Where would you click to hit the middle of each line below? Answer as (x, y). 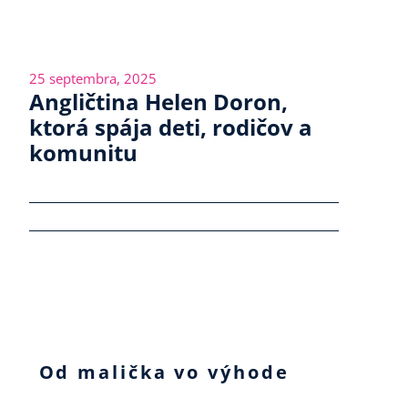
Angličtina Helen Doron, (159, 102)
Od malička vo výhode (164, 372)
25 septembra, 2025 (93, 79)
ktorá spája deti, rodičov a (171, 127)
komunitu (84, 153)
